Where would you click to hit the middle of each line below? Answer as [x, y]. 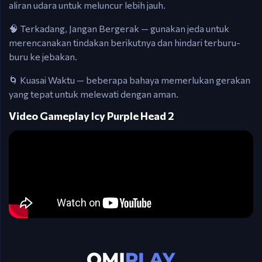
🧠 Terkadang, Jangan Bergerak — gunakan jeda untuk [119, 28]
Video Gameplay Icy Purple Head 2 [92, 116]
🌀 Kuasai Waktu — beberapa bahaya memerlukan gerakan [130, 80]
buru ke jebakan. [43, 56]
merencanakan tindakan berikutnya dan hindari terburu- [125, 42]
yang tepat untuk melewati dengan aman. [94, 94]
